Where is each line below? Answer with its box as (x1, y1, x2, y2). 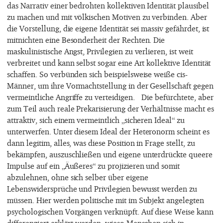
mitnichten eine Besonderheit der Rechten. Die (7, 35, 165, 45)
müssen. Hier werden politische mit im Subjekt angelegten (7, 195, 204, 206)
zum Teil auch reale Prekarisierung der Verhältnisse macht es (7, 104, 214, 114)
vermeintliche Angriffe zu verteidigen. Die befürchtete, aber (7, 92, 214, 103)
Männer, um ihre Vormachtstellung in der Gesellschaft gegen (7, 81, 214, 91)
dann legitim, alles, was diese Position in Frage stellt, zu (7, 138, 195, 148)
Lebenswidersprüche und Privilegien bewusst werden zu (7, 184, 197, 194)
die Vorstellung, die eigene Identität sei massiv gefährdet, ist (7, 23, 210, 34)
